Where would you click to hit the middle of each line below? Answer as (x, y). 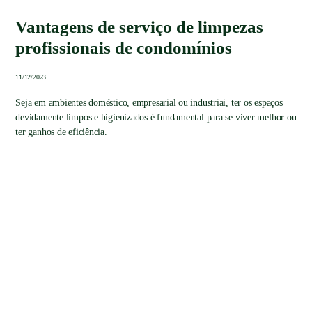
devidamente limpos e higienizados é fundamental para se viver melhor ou (156, 117)
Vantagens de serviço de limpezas (140, 26)
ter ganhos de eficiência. (61, 132)
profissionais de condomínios (124, 47)
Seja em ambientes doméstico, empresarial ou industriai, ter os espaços (149, 102)
